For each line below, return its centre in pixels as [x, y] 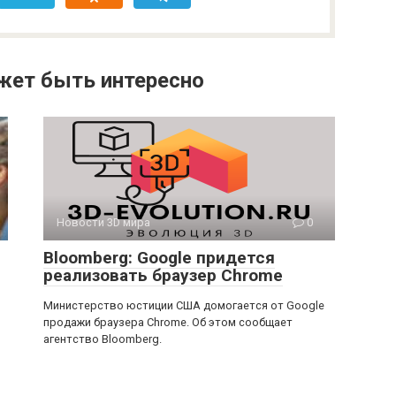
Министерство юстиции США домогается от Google [184, 305]
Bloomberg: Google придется [159, 257]
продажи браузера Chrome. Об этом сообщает [168, 322]
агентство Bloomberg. [103, 339]
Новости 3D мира [103, 222]
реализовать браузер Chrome [163, 275]
